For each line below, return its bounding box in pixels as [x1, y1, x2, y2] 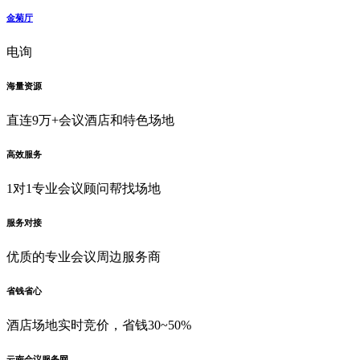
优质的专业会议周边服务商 [6, 249, 161, 264]
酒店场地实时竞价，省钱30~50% [6, 317, 191, 332]
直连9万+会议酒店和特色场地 [6, 112, 174, 127]
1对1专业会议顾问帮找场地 [6, 181, 161, 195]
